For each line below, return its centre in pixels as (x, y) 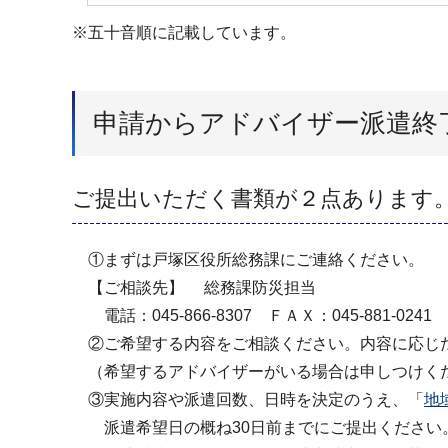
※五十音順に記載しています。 (184, 32)
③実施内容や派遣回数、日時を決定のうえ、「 (248, 399)
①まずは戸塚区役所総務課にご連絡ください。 (248, 259)
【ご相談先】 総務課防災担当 (202, 287)
